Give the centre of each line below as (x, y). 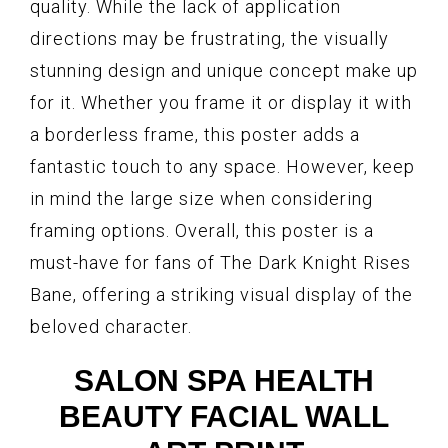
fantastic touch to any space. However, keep (222, 167)
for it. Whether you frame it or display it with (221, 103)
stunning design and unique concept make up (224, 71)
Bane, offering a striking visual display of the (221, 295)
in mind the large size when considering (201, 199)
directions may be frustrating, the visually (209, 39)
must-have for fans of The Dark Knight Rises (220, 263)
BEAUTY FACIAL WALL (224, 417)
